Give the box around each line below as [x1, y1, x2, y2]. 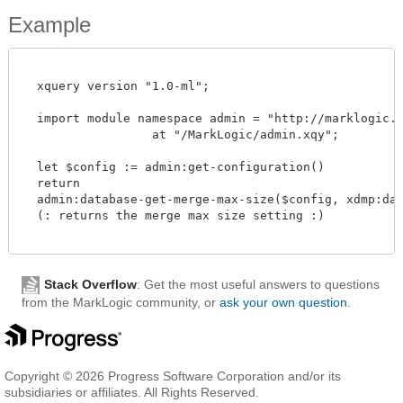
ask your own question [219, 295, 347, 310]
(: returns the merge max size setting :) [22, 208, 325, 222]
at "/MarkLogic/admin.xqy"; [22, 127, 138, 141]
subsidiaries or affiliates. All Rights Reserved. [4, 385, 259, 400]
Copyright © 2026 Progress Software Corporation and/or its [4, 369, 341, 384]
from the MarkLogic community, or [22, 295, 219, 310]
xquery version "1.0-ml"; [22, 78, 210, 93]
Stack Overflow [44, 276, 137, 291]
